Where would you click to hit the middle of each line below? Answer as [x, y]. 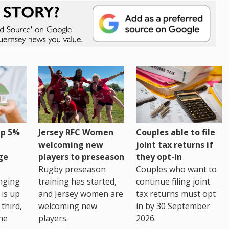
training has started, [78, 182]
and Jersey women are [81, 194]
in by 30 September [173, 206]
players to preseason [82, 157]
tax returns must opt [176, 194]
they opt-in [159, 157]
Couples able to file [175, 133]
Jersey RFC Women [76, 133]
